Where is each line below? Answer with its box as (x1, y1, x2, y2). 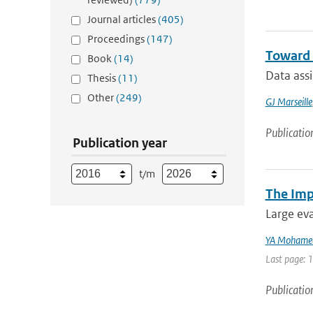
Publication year (73, 135, 167, 151)
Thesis (87, 71, 118, 85)
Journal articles (87, 13, 158, 26)
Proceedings (87, 32, 147, 45)
